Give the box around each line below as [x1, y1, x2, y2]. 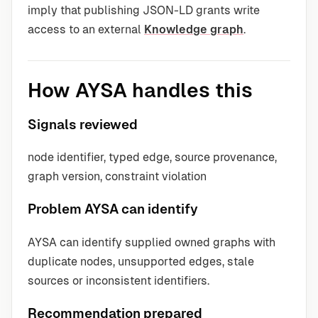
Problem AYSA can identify [28, 202, 198, 217]
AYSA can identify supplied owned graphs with [28, 235, 275, 249]
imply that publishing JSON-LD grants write [28, 4, 260, 17]
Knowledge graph [144, 23, 243, 36]
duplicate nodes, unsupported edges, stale [28, 254, 254, 268]
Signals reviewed [28, 116, 138, 132]
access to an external [28, 23, 144, 36]
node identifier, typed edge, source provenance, [28, 150, 277, 165]
